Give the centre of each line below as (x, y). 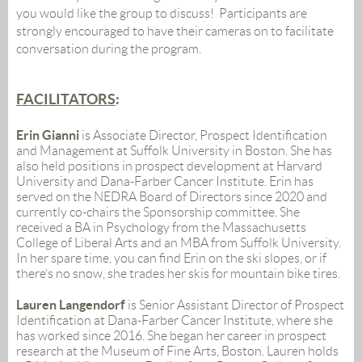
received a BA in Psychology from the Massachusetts (161, 228)
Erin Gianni (48, 135)
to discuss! (186, 14)
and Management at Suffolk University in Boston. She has (174, 151)
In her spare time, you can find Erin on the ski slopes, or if (171, 259)
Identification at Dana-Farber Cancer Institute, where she (175, 321)
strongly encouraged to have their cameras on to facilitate (175, 32)
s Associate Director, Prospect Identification (206, 136)
